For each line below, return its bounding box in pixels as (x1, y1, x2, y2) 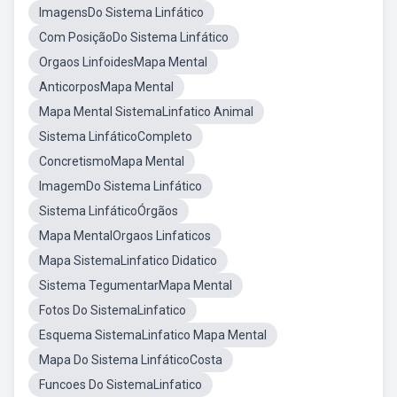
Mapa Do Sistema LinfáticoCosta (39, 353, 222, 367)
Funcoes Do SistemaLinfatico (39, 378, 202, 392)
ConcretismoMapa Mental (39, 154, 184, 168)
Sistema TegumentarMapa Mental (39, 278, 232, 292)
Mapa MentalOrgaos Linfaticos (39, 229, 211, 243)
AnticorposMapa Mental (39, 80, 174, 94)
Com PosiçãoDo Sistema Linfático (39, 30, 229, 44)
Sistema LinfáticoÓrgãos (39, 204, 178, 218)
